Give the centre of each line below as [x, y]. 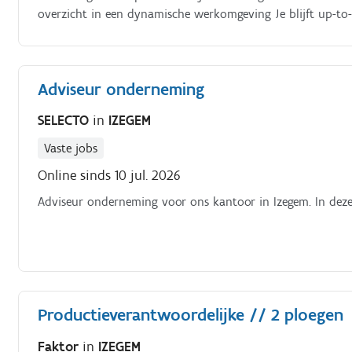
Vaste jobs [71, 148]
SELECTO [66, 120]
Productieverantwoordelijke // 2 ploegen [191, 315]
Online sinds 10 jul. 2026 [110, 175]
